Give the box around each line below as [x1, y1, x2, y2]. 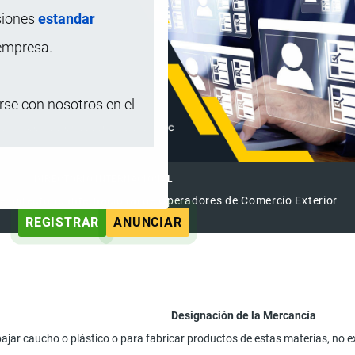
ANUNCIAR [113, 214, 182, 230]
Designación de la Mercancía [170, 308, 316, 322]
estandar [38, 10, 95, 27]
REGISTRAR [25, 214, 100, 230]
